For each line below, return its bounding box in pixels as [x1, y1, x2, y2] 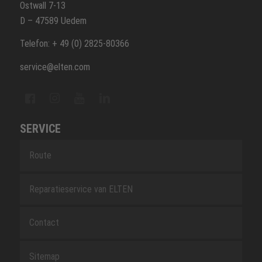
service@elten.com [19, 61, 90, 73]
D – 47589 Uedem [19, 15, 87, 26]
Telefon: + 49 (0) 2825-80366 [19, 38, 129, 50]
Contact [29, 217, 59, 229]
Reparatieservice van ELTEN [29, 183, 133, 195]
